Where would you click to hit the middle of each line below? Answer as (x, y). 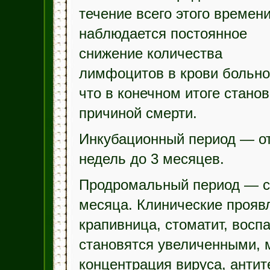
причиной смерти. (138, 113)
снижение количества (150, 54)
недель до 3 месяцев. (151, 159)
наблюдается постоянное (163, 34)
